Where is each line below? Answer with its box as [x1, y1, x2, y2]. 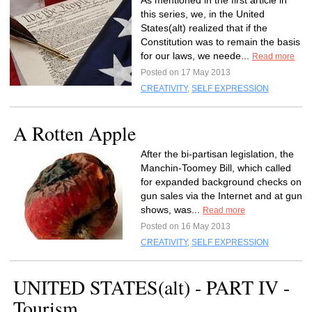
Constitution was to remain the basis [141, 36, 300, 47]
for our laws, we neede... [141, 50, 252, 61]
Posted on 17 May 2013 [141, 68, 231, 77]
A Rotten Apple [13, 120, 136, 146]
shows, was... [141, 204, 203, 215]
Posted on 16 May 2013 [141, 221, 231, 231]
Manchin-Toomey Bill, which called [141, 162, 291, 173]
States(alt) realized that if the [141, 22, 267, 33]
